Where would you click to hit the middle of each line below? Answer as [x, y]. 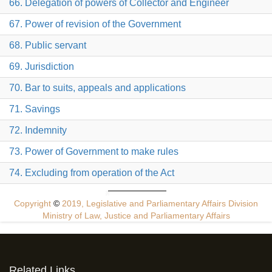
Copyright [34, 204]
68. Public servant [48, 46]
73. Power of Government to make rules [94, 152]
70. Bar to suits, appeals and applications [97, 88]
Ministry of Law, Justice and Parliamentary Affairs [136, 216]
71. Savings [35, 109]
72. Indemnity [38, 131]
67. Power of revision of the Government [95, 24]
